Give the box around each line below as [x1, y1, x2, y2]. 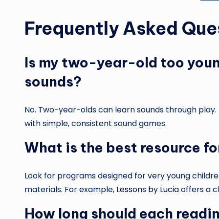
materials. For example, [24, 184, 116, 195]
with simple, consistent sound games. [24, 118, 167, 129]
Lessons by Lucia [116, 184, 179, 195]
